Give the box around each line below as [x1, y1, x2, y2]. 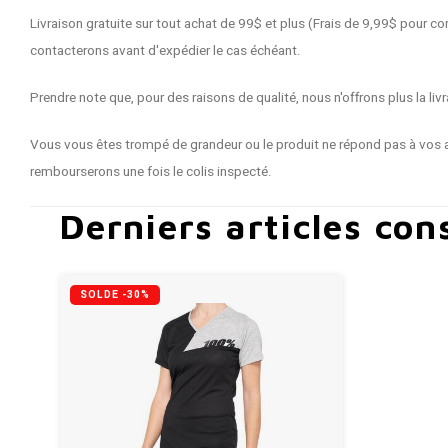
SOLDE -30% [79, 288, 150, 302]
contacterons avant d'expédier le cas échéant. [30, 41, 301, 61]
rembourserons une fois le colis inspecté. [30, 162, 272, 182]
